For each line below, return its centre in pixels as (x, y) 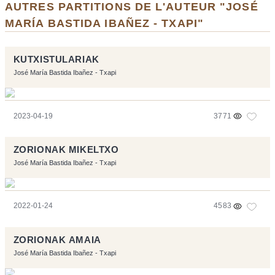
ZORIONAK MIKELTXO (66, 150)
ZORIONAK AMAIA (57, 240)
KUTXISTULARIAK (56, 60)
